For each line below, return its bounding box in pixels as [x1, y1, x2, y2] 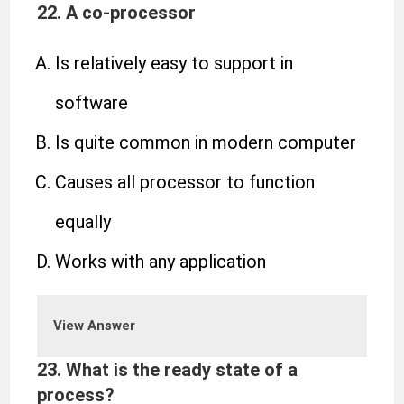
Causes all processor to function [55, 171, 316, 193]
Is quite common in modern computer [55, 132, 357, 153]
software [55, 92, 129, 114]
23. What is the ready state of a [37, 359, 298, 381]
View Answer [53, 317, 136, 334]
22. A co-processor [37, 2, 197, 23]
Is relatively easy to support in [55, 52, 294, 74]
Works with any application [55, 251, 267, 272]
